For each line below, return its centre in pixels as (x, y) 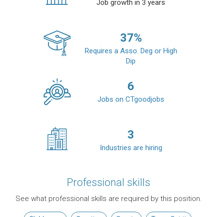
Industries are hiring (131, 148)
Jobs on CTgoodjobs (131, 100)
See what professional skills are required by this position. (108, 199)
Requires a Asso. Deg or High (131, 51)
